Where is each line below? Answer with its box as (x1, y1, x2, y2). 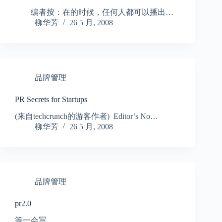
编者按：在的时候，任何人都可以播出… (15, 8, 173, 17)
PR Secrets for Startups (15, 95, 87, 104)
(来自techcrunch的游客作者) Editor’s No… (15, 111, 158, 120)
